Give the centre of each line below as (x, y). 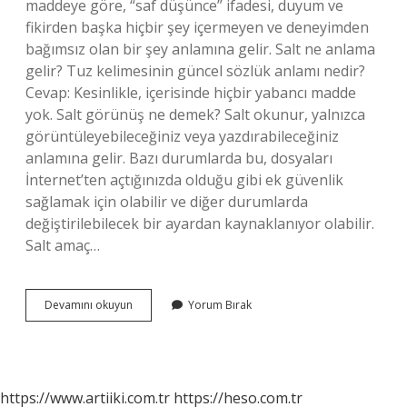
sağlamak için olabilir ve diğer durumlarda (167, 202)
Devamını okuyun (89, 305)
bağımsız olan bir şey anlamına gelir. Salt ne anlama (200, 49)
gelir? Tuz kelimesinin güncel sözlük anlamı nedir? (195, 71)
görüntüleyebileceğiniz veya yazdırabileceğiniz (182, 136)
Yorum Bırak (220, 305)
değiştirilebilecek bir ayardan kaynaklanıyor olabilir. (200, 223)
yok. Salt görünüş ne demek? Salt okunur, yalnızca (195, 114)
